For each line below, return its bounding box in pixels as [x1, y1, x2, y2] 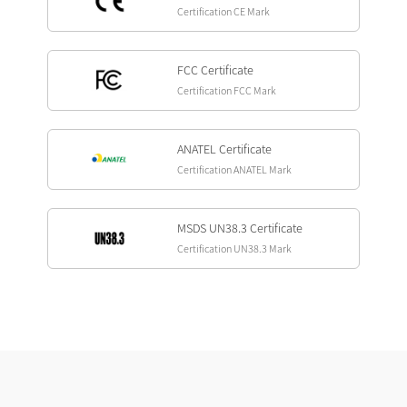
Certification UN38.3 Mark [177, 241, 292, 255]
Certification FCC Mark [177, 83, 276, 97]
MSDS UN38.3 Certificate [177, 219, 303, 236]
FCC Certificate [177, 61, 253, 78]
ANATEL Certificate [177, 140, 272, 157]
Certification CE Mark [177, 4, 270, 18]
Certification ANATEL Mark [177, 162, 292, 176]
